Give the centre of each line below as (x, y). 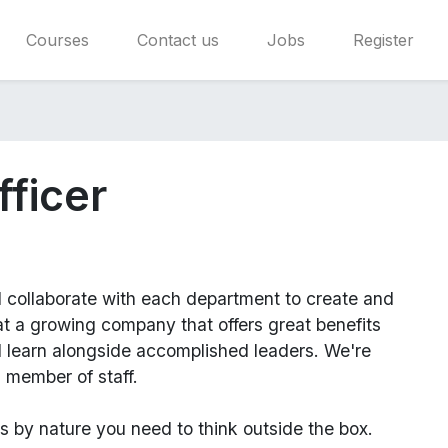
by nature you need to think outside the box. (191, 428)
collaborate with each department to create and (200, 298)
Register (383, 40)
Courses (57, 40)
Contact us (177, 40)
